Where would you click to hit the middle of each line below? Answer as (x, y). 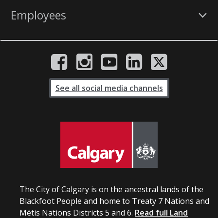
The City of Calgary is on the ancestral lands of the (111, 189)
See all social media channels (109, 88)
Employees (38, 15)
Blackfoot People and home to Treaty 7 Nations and (114, 201)
